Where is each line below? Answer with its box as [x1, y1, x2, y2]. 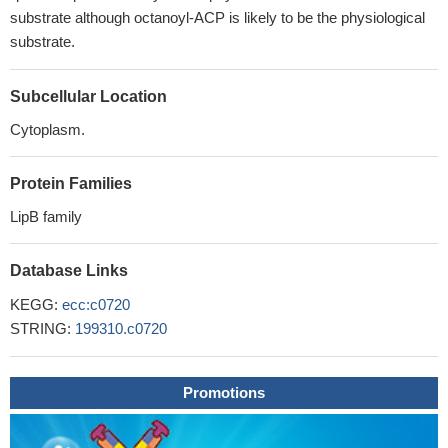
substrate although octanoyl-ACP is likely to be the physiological [10, 9, 425, 26]
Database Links [10, 262, 128, 279]
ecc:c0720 [62, 296, 130, 313]
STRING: [10, 320, 75, 337]
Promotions [183, 384, 265, 401]
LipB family [10, 208, 82, 225]
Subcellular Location [10, 88, 167, 105]
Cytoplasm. [10, 121, 85, 138]
